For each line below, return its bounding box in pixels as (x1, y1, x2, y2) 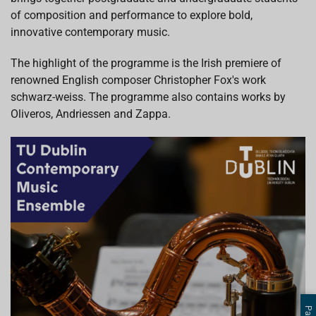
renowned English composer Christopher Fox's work (11, 73, 266, 87)
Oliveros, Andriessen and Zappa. (11, 107, 171, 121)
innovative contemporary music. (11, 25, 170, 39)
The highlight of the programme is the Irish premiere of (11, 56, 281, 70)
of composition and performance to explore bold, (11, 8, 253, 22)
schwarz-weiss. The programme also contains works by (11, 90, 286, 104)
